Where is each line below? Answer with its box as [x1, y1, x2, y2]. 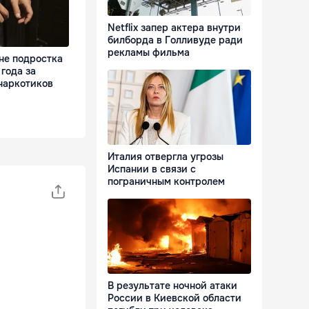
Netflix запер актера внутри [108, 21, 241, 34]
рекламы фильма [108, 46, 190, 59]
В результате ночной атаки [108, 279, 237, 292]
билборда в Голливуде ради [108, 34, 243, 47]
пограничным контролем [108, 175, 225, 188]
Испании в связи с [108, 163, 196, 176]
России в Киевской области [108, 292, 241, 305]
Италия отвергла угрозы [108, 150, 223, 163]
